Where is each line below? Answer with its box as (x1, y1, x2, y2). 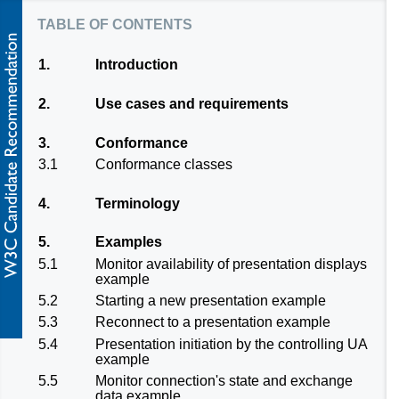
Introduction (95, 57, 178, 73)
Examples (95, 234, 162, 250)
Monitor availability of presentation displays (95, 256, 367, 272)
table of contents (37, 11, 192, 34)
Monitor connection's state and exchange (95, 373, 353, 389)
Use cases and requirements (95, 95, 289, 111)
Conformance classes (95, 156, 232, 172)
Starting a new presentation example (95, 292, 326, 308)
